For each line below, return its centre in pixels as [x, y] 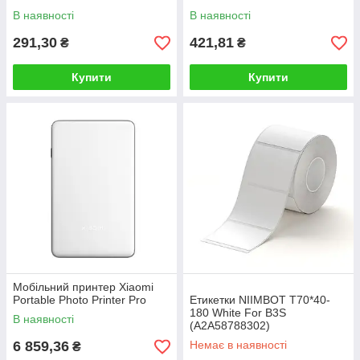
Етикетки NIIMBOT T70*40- [260, 300]
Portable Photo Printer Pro [80, 300]
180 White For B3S [238, 313]
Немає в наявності [238, 345]
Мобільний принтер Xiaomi [83, 287]
